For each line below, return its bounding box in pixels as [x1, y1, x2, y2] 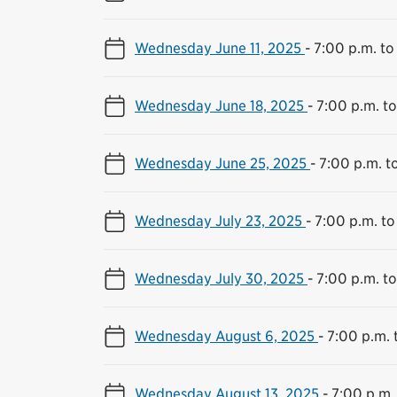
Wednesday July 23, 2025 [135, 211, 306, 230]
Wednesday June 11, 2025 [135, 38, 305, 57]
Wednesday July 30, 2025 [135, 269, 307, 287]
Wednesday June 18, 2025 [135, 96, 307, 114]
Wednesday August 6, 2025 [135, 326, 318, 345]
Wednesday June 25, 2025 [135, 153, 310, 172]
